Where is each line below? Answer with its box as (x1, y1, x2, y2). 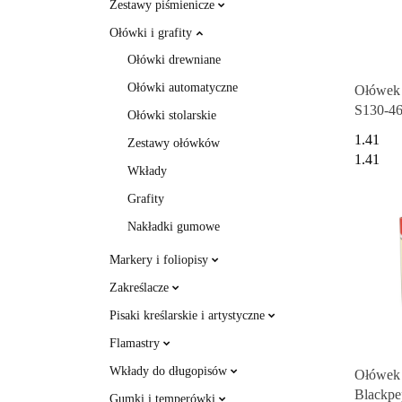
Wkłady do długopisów (109, 364, 231, 378)
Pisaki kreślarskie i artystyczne (109, 309, 268, 322)
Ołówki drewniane (127, 53, 221, 66)
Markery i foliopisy (109, 253, 212, 267)
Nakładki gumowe (127, 220, 220, 233)
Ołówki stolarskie (127, 109, 216, 122)
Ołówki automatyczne (127, 81, 238, 94)
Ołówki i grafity (109, 26, 196, 39)
